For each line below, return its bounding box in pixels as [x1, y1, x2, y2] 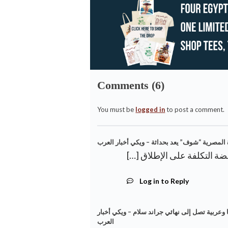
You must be [97, 105, 136, 113]
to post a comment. [165, 105, 225, 113]
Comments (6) [97, 79, 165, 92]
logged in [135, 105, 165, 113]
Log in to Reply [139, 177, 189, 186]
